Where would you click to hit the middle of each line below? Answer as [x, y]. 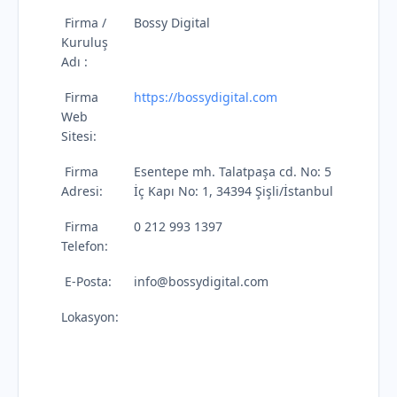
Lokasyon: [90, 317]
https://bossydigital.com [206, 97]
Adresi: [82, 191]
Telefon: [85, 246]
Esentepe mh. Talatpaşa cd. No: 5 [233, 172]
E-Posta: [86, 282]
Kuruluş [85, 43]
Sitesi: [79, 136]
